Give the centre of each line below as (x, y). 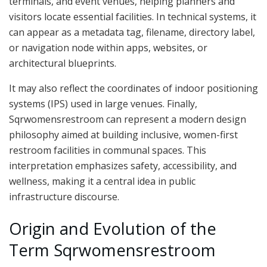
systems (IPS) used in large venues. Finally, (103, 104)
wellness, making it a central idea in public (102, 181)
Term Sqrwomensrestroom (112, 250)
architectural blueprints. (63, 63)
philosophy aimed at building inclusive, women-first (123, 135)
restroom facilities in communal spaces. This (108, 150)
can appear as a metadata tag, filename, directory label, (132, 32)
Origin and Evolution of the (113, 228)
